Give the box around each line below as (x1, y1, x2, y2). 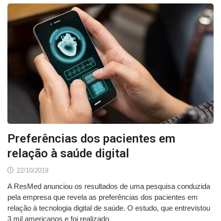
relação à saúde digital (7, 147, 129, 161)
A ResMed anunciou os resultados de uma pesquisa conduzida (7, 182, 210, 191)
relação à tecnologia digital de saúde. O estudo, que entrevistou (7, 204, 210, 213)
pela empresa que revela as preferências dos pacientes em (7, 193, 198, 202)
